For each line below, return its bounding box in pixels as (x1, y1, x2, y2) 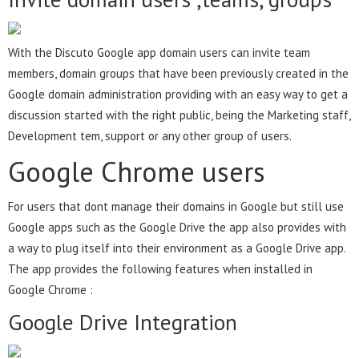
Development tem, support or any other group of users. (8, 127, 292, 143)
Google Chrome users (8, 152, 265, 190)
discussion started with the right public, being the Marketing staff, (8, 107, 350, 123)
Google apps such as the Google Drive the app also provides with (8, 219, 346, 235)
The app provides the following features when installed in (8, 260, 313, 276)
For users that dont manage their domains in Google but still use (8, 198, 344, 214)
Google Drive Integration (8, 308, 237, 336)
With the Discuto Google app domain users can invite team (8, 44, 310, 60)
